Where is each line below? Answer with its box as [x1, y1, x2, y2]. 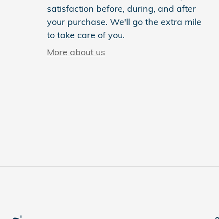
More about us [47, 46, 105, 58]
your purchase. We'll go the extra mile [47, 16, 201, 27]
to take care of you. [47, 29, 125, 41]
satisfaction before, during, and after [47, 2, 196, 14]
